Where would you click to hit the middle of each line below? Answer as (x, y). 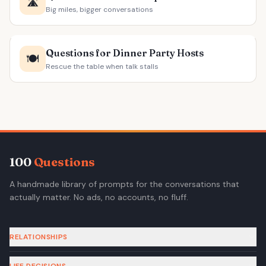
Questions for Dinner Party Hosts (125, 53)
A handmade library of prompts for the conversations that (124, 184)
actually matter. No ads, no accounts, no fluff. (99, 197)
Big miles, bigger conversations (99, 9)
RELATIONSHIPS (39, 237)
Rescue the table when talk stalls (102, 66)
